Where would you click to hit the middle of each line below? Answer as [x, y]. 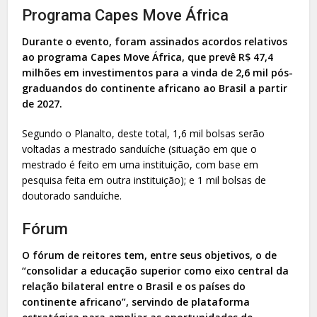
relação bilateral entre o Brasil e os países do [134, 286]
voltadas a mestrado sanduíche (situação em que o [140, 149]
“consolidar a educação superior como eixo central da [156, 270]
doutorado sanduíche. [72, 195]
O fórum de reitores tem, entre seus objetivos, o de [150, 255]
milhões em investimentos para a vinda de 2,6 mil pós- [158, 72]
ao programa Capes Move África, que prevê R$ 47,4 [148, 57]
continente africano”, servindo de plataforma [136, 301]
